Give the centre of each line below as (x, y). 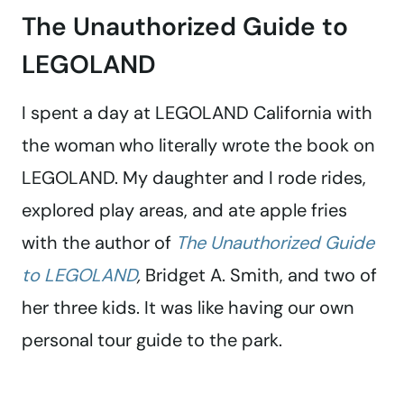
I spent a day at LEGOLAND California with (197, 113)
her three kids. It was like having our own (188, 308)
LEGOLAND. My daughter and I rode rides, (194, 178)
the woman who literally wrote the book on (198, 146)
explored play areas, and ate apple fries (184, 211)
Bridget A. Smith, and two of (259, 275)
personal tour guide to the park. (152, 340)
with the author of (99, 243)
